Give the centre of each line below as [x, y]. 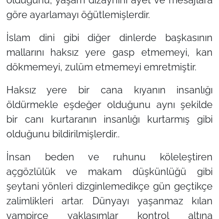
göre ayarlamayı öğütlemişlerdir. [78, 15]
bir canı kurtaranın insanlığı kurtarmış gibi [109, 120]
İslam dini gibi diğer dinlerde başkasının [109, 38]
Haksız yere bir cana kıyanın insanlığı [109, 90]
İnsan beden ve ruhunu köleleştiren [109, 157]
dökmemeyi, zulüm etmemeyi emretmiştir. [101, 67]
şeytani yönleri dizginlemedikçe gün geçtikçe [109, 186]
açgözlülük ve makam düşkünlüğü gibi [109, 172]
